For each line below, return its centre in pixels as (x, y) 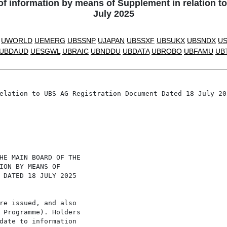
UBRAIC (75, 51)
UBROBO (167, 51)
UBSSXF (141, 41)
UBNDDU (106, 51)
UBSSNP (82, 41)
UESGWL (45, 51)
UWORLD (17, 41)
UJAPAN (111, 41)
